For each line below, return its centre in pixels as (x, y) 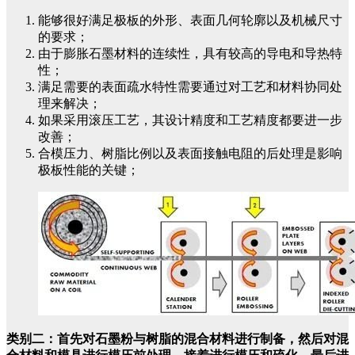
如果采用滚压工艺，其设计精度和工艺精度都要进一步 (190, 120)
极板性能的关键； (89, 170)
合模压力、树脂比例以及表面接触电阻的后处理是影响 (190, 153)
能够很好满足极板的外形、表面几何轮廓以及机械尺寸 (190, 20)
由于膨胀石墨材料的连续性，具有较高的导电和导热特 (190, 53)
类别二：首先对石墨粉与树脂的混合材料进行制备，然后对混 (177, 339)
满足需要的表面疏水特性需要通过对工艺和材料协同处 (190, 87)
